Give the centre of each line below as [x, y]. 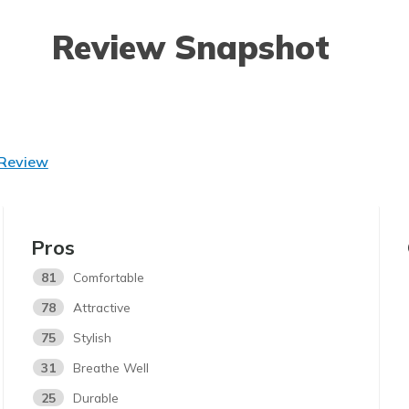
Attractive [102, 308]
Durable [96, 398]
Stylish [93, 338]
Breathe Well [111, 368]
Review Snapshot [191, 47]
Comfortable [109, 278]
